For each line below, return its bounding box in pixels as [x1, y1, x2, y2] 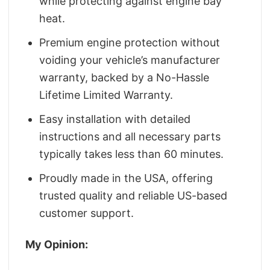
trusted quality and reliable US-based [39, 189, 228, 202]
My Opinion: [25, 238, 88, 251]
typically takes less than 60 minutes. [39, 147, 224, 160]
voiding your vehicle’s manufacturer [39, 54, 221, 67]
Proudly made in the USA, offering [39, 171, 213, 184]
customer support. [39, 206, 134, 219]
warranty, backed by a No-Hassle [39, 71, 210, 84]
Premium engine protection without [39, 36, 221, 49]
